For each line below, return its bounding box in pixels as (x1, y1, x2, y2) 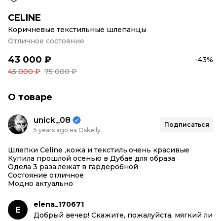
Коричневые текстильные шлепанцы (8, 25, 147, 34)
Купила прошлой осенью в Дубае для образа (8, 154, 175, 163)
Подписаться (164, 120, 209, 128)
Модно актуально (8, 179, 73, 188)
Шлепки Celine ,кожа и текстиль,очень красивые (8, 146, 189, 154)
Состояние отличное (8, 171, 84, 180)
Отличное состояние (8, 37, 84, 45)
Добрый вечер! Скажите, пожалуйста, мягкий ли (34, 211, 213, 220)
